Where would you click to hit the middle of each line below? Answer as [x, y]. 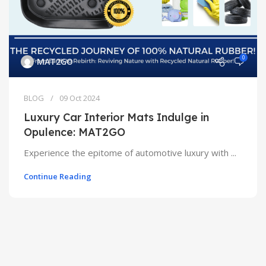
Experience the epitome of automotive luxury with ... [130, 153]
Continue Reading [58, 176]
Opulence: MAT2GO [75, 132]
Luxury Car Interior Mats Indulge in [116, 117]
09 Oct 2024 [80, 98]
